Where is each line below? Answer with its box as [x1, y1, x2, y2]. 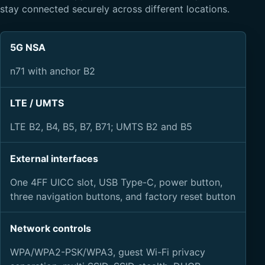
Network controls [10, 222, 91, 234]
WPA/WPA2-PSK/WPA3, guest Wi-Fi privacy [10, 245, 205, 258]
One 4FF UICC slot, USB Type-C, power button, [10, 176, 222, 188]
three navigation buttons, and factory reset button [10, 190, 235, 202]
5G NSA [10, 41, 46, 54]
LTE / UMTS [10, 97, 64, 109]
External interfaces [10, 152, 98, 164]
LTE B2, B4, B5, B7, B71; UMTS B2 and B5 [10, 121, 192, 133]
